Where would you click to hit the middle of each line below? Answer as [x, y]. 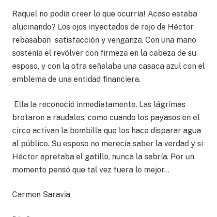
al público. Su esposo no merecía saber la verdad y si [108, 143]
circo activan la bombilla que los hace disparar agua [107, 130]
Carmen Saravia [42, 195]
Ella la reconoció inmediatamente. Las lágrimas [99, 104]
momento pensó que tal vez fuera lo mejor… [91, 170]
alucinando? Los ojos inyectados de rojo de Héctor [103, 27]
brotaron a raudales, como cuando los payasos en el [106, 117]
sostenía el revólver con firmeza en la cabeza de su [104, 53]
